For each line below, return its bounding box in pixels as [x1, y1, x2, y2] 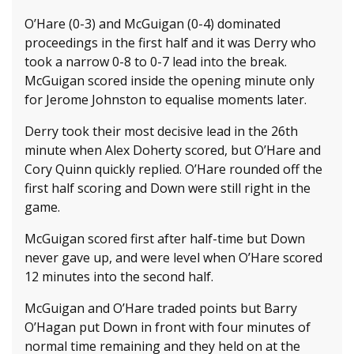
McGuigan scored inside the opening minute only [24, 71, 314, 89]
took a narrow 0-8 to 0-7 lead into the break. [24, 52, 287, 70]
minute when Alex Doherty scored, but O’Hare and [24, 141, 321, 159]
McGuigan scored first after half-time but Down [24, 229, 305, 247]
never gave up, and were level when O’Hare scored [24, 248, 322, 266]
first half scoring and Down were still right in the [24, 179, 311, 197]
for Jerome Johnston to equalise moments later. [24, 90, 307, 108]
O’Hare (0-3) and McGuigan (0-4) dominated [24, 14, 281, 32]
